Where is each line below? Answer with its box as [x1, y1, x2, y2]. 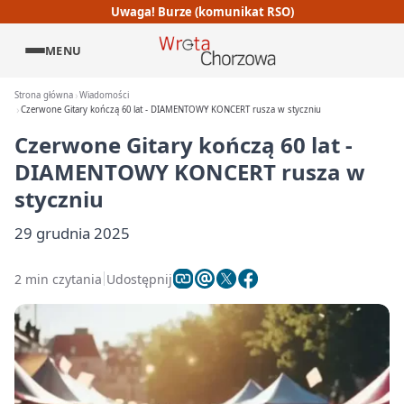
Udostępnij [106, 270, 172, 288]
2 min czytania [14, 270, 102, 288]
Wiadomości [79, 89, 130, 101]
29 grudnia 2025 [14, 223, 130, 243]
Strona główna [14, 89, 73, 101]
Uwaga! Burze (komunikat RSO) [110, 3, 294, 20]
